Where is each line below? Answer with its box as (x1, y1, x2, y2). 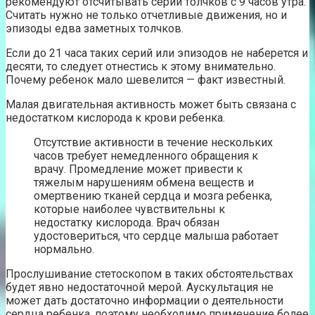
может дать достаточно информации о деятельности (6, 294, 283, 308)
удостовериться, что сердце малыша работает (34, 229, 278, 243)
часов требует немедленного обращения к (34, 149, 258, 163)
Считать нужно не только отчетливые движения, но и (6, 8, 287, 22)
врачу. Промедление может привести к (34, 162, 243, 176)
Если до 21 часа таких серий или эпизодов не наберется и (6, 46, 308, 60)
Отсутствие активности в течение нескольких (34, 136, 273, 150)
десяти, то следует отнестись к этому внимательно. (6, 60, 276, 74)
